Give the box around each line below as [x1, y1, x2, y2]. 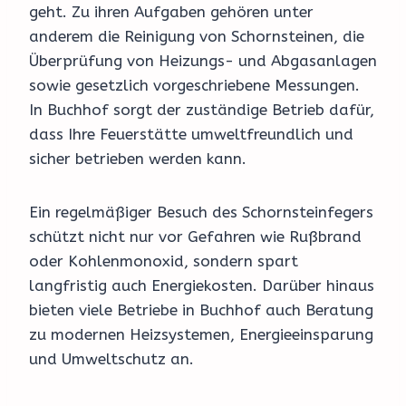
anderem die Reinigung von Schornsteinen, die [29, 27, 364, 46]
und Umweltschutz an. [29, 350, 194, 369]
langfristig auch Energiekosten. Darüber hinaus [29, 276, 374, 295]
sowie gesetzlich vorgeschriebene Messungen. [29, 76, 360, 95]
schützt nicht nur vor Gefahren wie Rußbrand [29, 227, 362, 246]
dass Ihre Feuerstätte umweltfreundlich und [29, 125, 353, 144]
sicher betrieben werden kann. [29, 150, 246, 169]
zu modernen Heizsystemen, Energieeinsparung [29, 325, 373, 344]
